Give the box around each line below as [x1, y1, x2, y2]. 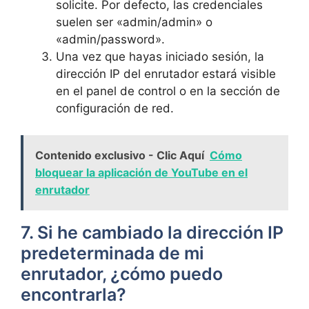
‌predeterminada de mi [21, 242, 204, 263]
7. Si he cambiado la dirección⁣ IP [21, 221, 283, 243]
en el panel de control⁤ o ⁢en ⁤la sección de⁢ [56, 84, 280, 98]
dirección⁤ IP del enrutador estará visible [56, 67, 276, 81]
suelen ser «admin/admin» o [56, 15, 212, 29]
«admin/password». [56, 32, 165, 46]
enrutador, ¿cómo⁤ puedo [21, 263, 223, 284]
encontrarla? [21, 283, 126, 305]
